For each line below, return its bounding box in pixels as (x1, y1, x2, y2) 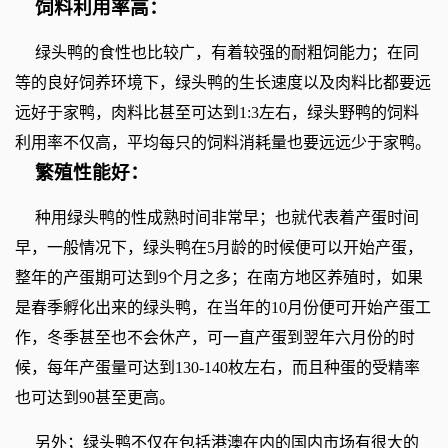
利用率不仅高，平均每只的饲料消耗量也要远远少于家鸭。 (15, 133, 431, 151)
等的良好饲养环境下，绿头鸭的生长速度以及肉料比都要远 (15, 73, 431, 91)
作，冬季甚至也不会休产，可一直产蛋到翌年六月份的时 (15, 328, 415, 346)
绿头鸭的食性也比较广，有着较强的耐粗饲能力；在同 (35, 43, 419, 61)
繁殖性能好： (35, 161, 149, 183)
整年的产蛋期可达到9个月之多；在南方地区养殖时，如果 (15, 268, 423, 286)
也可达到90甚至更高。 (15, 388, 175, 406)
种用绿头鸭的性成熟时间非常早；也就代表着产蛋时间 (35, 208, 419, 226)
